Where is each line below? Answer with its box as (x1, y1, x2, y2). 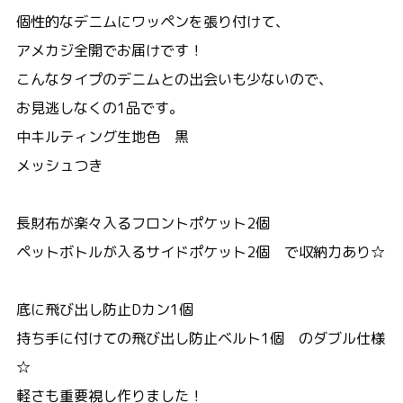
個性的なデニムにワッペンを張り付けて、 (15, 11, 290, 31)
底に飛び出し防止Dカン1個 (15, 299, 193, 319)
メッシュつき (15, 155, 103, 175)
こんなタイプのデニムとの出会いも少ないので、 (15, 68, 333, 89)
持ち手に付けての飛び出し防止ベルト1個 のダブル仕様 (15, 327, 385, 348)
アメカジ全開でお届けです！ (15, 40, 203, 60)
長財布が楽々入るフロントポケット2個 (15, 212, 270, 233)
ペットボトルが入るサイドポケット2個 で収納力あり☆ (15, 241, 385, 262)
